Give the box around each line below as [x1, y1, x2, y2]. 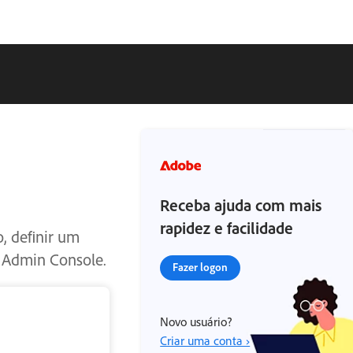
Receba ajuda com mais [160, 195, 322, 215]
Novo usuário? [160, 314, 232, 329]
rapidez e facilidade [160, 217, 294, 238]
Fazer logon [173, 260, 229, 273]
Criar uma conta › [160, 333, 251, 348]
